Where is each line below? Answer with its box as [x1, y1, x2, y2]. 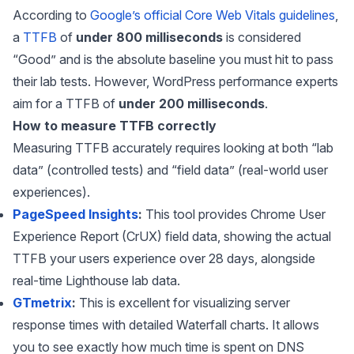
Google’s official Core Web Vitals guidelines [90, 7, 335, 23]
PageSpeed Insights [13, 206, 138, 222]
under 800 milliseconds [76, 29, 223, 45]
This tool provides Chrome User [142, 206, 326, 222]
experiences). [13, 184, 90, 200]
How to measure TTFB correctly [13, 118, 217, 134]
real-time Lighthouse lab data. [13, 273, 180, 288]
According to [13, 7, 90, 23]
